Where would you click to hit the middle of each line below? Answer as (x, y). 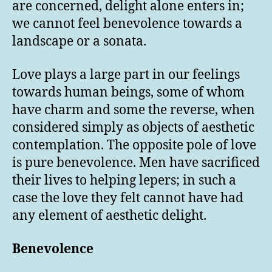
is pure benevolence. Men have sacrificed (136, 163)
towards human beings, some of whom (128, 93)
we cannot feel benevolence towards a (127, 24)
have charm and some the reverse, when (134, 110)
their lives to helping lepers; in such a (124, 181)
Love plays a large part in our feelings (126, 75)
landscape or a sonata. (79, 41)
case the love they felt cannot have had (128, 198)
